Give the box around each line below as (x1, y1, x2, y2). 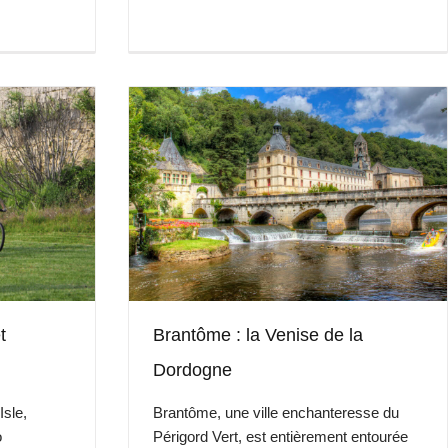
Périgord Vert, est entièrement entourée (153, 428, 409, 445)
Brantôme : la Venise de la (153, 325, 364, 345)
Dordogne (153, 360, 233, 380)
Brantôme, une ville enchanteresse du (153, 404, 400, 421)
